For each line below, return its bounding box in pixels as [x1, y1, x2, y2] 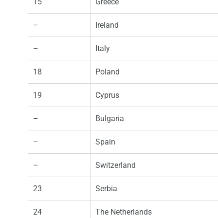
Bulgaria [95, 114, 124, 124]
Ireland [95, 20, 119, 30]
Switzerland [95, 161, 136, 170]
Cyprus [95, 91, 119, 100]
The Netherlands [95, 207, 152, 217]
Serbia [95, 184, 117, 194]
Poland [95, 67, 120, 77]
